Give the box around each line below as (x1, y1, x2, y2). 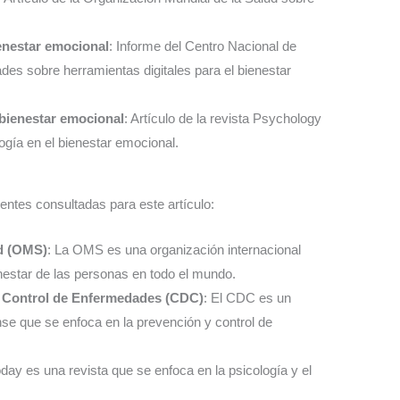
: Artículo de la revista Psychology (124, 111, 322, 127)
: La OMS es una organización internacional (47, 241, 302, 257)
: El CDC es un (204, 289, 292, 305)
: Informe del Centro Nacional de (109, 38, 297, 54)
